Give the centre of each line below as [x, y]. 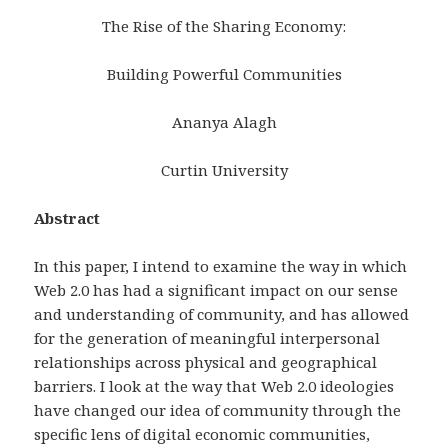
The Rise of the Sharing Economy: [224, 26]
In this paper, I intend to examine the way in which [221, 266]
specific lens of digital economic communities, [202, 434]
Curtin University [224, 170]
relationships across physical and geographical [206, 362]
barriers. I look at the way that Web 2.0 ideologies [214, 386]
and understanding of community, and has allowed [222, 314]
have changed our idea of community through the [218, 410]
